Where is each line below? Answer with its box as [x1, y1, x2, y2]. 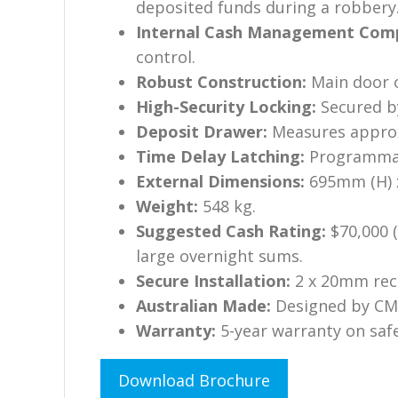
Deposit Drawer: [136, 120, 267, 142]
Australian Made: [136, 294, 271, 316]
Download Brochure [118, 369, 270, 391]
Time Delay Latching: [136, 145, 305, 167]
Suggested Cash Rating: [136, 219, 326, 242]
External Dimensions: [136, 170, 305, 192]
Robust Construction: [136, 70, 306, 92]
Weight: [136, 195, 198, 217]
